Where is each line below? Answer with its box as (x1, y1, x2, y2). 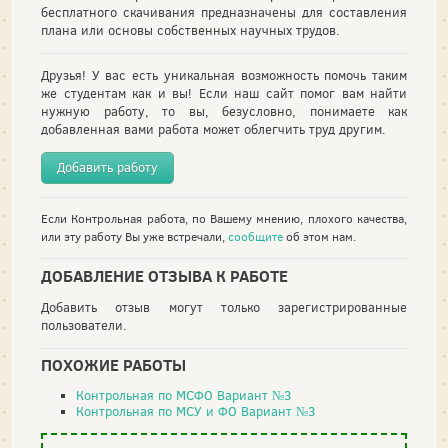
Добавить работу (57, 159, 158, 176)
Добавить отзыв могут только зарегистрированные (41, 298, 407, 316)
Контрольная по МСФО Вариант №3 (76, 387, 292, 404)
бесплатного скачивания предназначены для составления (41, 4, 407, 21)
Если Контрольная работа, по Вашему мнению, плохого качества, (41, 211, 407, 227)
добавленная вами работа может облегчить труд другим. (41, 121, 386, 138)
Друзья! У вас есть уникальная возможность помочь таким (41, 67, 407, 84)
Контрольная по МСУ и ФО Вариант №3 (76, 403, 316, 420)
